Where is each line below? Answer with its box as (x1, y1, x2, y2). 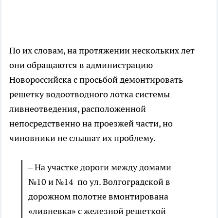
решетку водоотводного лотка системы (9, 89, 170, 100)
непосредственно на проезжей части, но (9, 118, 173, 129)
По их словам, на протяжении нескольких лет (9, 45, 195, 56)
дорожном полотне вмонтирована (28, 191, 168, 202)
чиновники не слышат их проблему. (9, 132, 156, 144)
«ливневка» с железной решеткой (28, 205, 166, 217)
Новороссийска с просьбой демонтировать (9, 74, 183, 86)
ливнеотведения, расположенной (9, 103, 146, 115)
